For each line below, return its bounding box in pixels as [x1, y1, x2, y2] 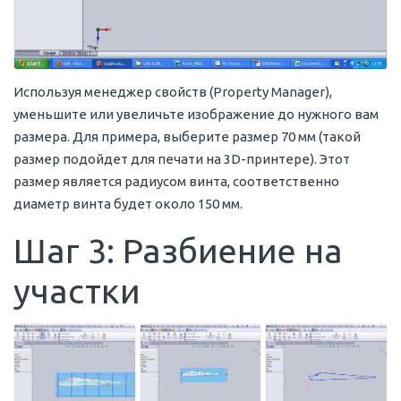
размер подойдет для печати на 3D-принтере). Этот [13, 151, 350, 167]
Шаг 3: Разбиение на [13, 232, 343, 270]
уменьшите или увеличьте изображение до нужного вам [13, 107, 379, 123]
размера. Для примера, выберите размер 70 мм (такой [13, 129, 361, 145]
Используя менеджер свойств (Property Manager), [13, 84, 332, 100]
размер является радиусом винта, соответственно [13, 174, 339, 190]
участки [13, 272, 141, 311]
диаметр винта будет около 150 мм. [13, 196, 243, 212]
